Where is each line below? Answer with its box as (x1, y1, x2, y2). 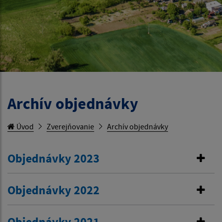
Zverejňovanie (47, 121, 94, 132)
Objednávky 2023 (7, 151, 100, 166)
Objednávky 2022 (7, 182, 100, 198)
